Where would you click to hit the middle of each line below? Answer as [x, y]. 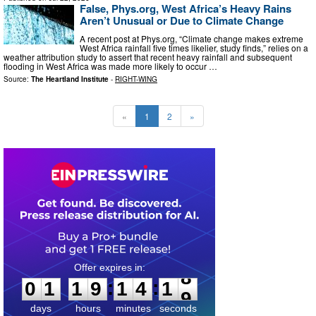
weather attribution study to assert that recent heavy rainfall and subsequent [148, 56]
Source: [17, 79]
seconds [178, 308]
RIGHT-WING [136, 79]
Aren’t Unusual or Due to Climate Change [182, 21]
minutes [133, 308]
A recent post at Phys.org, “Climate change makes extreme [192, 38]
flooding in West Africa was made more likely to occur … [110, 66]
